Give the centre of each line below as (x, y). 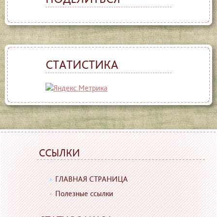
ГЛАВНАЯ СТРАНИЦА (92, 179)
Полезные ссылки (84, 194)
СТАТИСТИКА (82, 65)
